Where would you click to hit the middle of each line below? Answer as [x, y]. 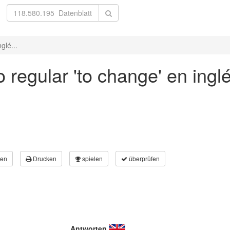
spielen [92, 158]
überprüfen [143, 158]
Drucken [44, 158]
